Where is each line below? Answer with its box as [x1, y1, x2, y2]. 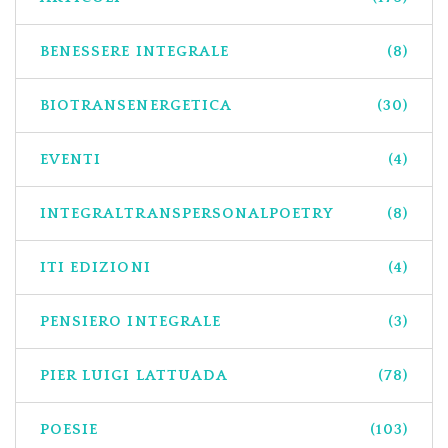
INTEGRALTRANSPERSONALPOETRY [40, 204, 335, 222]
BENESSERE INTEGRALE [40, 42, 229, 60]
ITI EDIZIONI [40, 258, 151, 276]
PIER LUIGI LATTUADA [40, 366, 228, 384]
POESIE [40, 420, 99, 438]
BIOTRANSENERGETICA [40, 96, 232, 114]
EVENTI [40, 150, 102, 168]
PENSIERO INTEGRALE [40, 312, 221, 330]
